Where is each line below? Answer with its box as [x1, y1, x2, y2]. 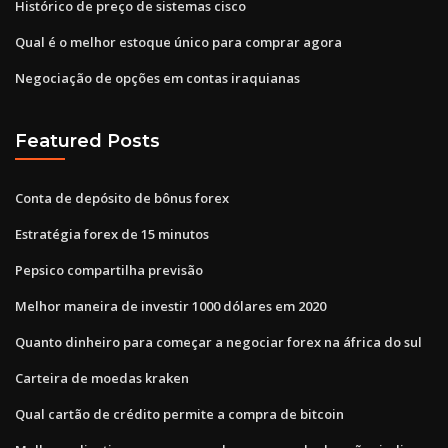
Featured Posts [15, 130, 160, 152]
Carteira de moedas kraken [15, 368, 189, 387]
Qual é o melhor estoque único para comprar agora [15, 32, 342, 51]
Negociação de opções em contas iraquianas [15, 68, 300, 87]
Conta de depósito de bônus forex [15, 188, 229, 207]
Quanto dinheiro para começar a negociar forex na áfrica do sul [15, 332, 422, 351]
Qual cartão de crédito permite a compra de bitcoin [15, 404, 344, 423]
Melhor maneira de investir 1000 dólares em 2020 [15, 296, 326, 315]
